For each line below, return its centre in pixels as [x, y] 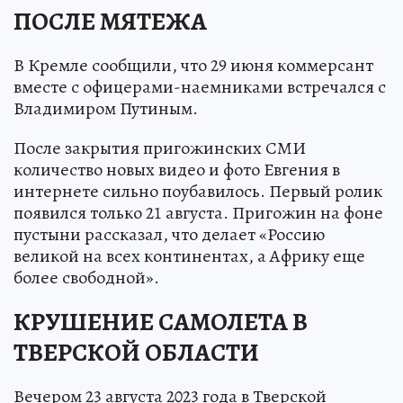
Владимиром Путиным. [106, 108]
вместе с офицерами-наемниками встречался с [200, 86]
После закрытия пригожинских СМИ [160, 148]
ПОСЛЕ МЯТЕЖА [110, 21]
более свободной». [86, 277]
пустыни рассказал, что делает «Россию [169, 234]
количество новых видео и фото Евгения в [177, 169]
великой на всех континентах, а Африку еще [189, 255]
